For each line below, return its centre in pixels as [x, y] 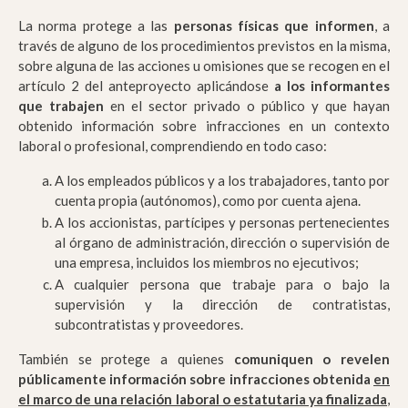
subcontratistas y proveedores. [149, 325]
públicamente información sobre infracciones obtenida [196, 379]
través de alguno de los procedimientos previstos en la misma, [204, 46]
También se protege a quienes [126, 359]
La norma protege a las [96, 26]
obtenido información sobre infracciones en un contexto [204, 126]
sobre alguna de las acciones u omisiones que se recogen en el [204, 66]
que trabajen [61, 106]
